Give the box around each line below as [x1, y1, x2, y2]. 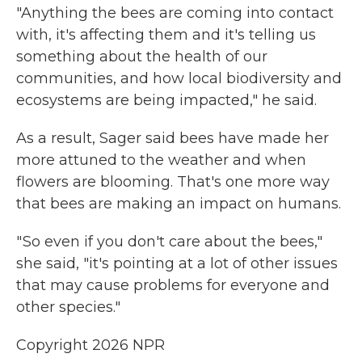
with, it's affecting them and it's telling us [16, 26, 316, 44]
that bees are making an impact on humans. [16, 195, 341, 213]
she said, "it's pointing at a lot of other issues [16, 255, 338, 272]
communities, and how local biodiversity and [16, 69, 342, 87]
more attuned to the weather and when [16, 151, 306, 169]
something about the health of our [16, 48, 267, 65]
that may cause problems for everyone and [16, 276, 330, 294]
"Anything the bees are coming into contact [16, 4, 334, 22]
